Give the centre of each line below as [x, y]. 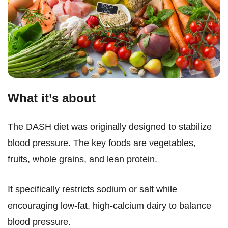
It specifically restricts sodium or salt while [92, 190]
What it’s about [52, 98]
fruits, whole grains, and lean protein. [82, 160]
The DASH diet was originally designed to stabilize [110, 127]
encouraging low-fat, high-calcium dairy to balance [109, 206]
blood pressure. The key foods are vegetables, [102, 143]
